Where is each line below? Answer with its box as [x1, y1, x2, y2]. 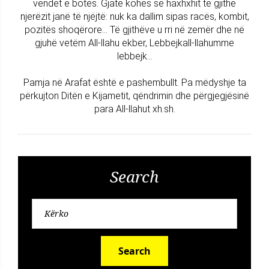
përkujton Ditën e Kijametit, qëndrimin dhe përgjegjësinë [20, 89, 249, 101]
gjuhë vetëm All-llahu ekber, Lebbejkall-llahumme [35, 37, 234, 49]
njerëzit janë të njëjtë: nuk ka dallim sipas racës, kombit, [20, 10, 249, 22]
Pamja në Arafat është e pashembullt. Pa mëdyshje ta [23, 76, 246, 88]
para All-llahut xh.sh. [94, 103, 175, 115]
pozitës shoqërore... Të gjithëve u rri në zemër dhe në [25, 23, 244, 35]
